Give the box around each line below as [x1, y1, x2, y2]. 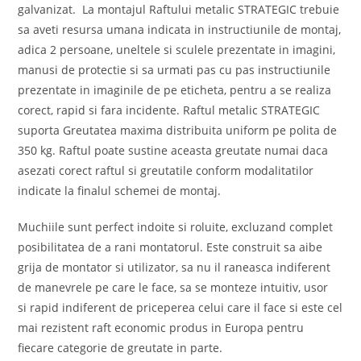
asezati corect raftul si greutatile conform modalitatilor [18, 163, 314, 179]
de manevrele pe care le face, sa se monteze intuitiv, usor [18, 280, 329, 296]
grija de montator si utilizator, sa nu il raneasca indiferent [18, 259, 331, 276]
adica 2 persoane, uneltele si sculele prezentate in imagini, [18, 42, 336, 58]
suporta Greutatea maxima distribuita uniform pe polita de [18, 122, 338, 139]
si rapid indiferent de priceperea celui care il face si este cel [18, 300, 343, 316]
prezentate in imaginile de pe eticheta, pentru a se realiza [18, 82, 332, 98]
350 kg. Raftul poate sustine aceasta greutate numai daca [18, 143, 329, 159]
